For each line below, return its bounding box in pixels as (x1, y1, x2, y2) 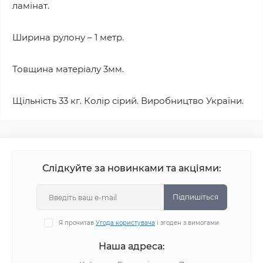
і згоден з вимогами (155, 219, 219, 227)
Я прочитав (59, 219, 96, 227)
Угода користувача (96, 219, 155, 227)
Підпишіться (172, 193, 218, 201)
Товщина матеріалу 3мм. (12, 63, 124, 75)
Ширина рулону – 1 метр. (12, 32, 124, 43)
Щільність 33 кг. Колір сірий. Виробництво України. (12, 95, 244, 106)
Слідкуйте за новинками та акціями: (42, 163, 221, 174)
